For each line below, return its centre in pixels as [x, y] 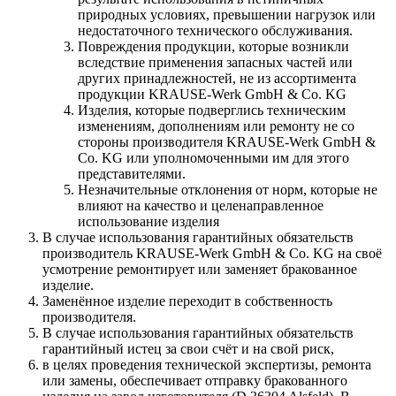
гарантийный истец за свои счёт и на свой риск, [188, 349]
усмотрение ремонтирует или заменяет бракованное [200, 270]
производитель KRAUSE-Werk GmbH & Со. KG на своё [212, 254]
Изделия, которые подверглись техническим [212, 110]
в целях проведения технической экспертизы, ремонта [207, 365]
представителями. [132, 174]
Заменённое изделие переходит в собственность [187, 301]
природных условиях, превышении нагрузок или [227, 15]
